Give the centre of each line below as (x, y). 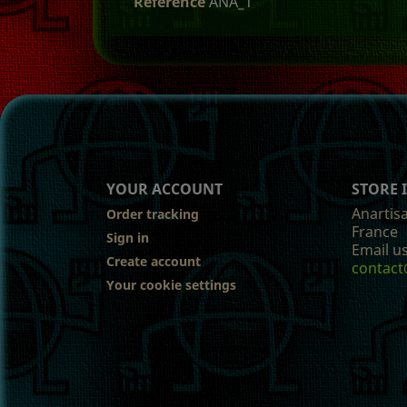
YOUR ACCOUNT (164, 189)
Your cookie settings (171, 284)
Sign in (128, 237)
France (375, 231)
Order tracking (153, 213)
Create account (154, 261)
